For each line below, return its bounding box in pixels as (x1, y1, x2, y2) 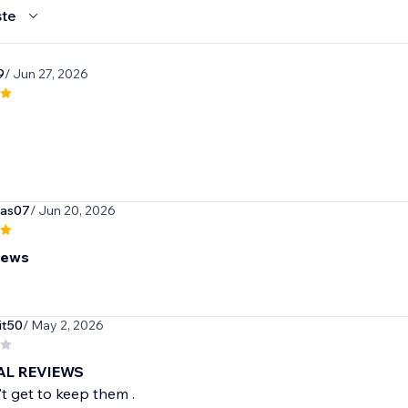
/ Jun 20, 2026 (29, 202, 116, 219)
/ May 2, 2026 (22, 317, 104, 334)
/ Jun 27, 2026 (4, 66, 88, 83)
